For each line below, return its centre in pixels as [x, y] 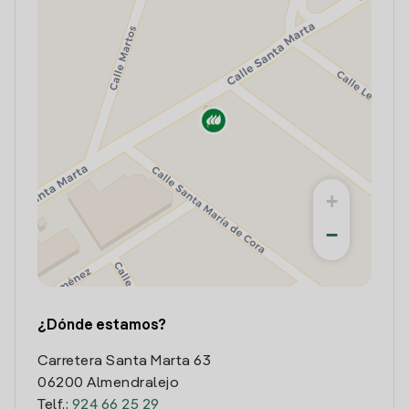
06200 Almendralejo [108, 383]
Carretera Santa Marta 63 [124, 362]
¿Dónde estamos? [102, 326]
